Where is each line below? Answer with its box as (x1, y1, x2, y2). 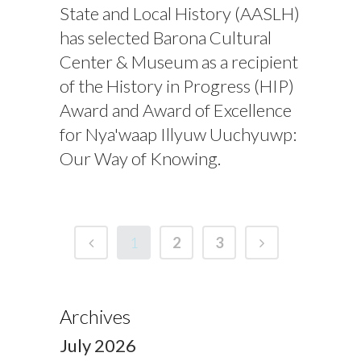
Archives (60, 305, 131, 329)
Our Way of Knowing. (60, 147, 221, 169)
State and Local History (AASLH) (60, 2, 300, 24)
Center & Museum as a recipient (60, 51, 298, 73)
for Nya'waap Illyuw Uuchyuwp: (60, 123, 297, 145)
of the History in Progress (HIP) (60, 75, 294, 97)
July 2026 (60, 334, 136, 357)
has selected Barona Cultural (60, 27, 272, 48)
